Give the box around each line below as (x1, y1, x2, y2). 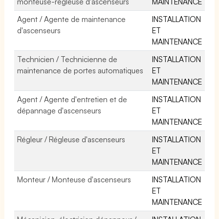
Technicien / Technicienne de (17, 54, 118, 64)
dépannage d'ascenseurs (17, 105, 102, 115)
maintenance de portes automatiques (17, 65, 144, 75)
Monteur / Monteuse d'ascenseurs (17, 174, 131, 184)
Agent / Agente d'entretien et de (17, 94, 128, 104)
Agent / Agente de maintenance (17, 14, 126, 24)
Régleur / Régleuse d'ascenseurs (17, 134, 126, 144)
